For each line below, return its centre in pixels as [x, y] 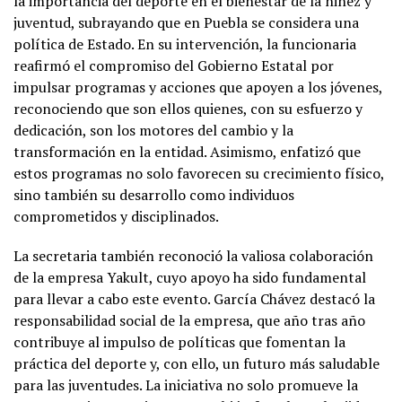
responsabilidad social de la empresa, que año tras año [189, 320]
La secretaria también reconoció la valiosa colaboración [193, 255]
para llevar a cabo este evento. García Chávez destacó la [194, 298]
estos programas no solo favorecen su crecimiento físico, [199, 173]
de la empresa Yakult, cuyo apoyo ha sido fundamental [190, 277]
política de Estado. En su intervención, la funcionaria [185, 44]
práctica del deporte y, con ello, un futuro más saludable [197, 363]
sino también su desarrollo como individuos [154, 194]
